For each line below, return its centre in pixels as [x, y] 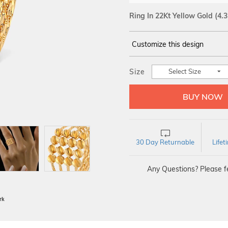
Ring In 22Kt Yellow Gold [171, 16]
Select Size [185, 71]
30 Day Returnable [165, 142]
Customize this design [168, 44]
